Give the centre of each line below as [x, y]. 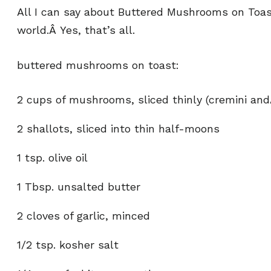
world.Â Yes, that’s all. [76, 30]
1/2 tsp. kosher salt [68, 245]
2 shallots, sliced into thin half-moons [118, 129]
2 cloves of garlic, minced [83, 216]
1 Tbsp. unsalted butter [79, 187]
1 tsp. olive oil [52, 158]
